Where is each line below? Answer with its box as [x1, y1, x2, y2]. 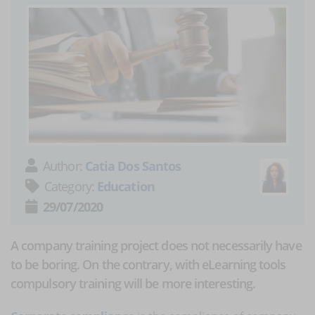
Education [97, 177, 155, 195]
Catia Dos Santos [84, 157, 181, 174]
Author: [43, 157, 85, 174]
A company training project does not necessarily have [11, 236, 302, 254]
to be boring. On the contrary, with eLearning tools [11, 255, 286, 273]
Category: [44, 177, 97, 195]
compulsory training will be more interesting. [11, 274, 256, 292]
